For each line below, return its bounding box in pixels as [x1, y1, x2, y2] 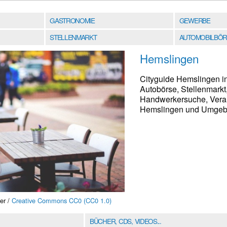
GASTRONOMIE [50, 15, 95, 25]
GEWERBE [179, 15, 210, 25]
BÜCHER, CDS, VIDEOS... [90, 215, 161, 226]
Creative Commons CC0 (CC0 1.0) [12, 196, 111, 206]
